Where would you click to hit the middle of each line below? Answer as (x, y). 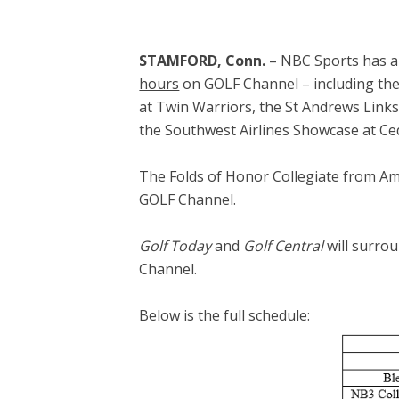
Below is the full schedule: (225, 315)
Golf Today (177, 245)
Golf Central (282, 245)
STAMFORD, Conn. (204, 60)
